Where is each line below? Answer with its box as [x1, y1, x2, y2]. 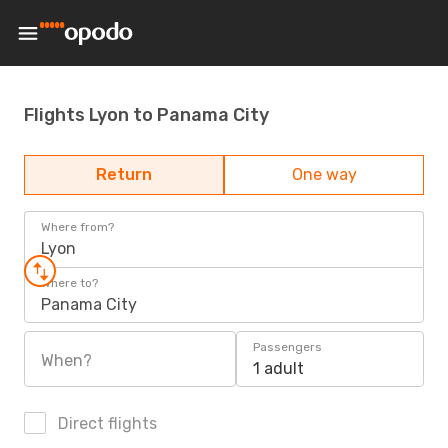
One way [291, 165, 357, 184]
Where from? [41, 220, 114, 234]
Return [96, 165, 152, 184]
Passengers [253, 340, 322, 354]
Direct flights [54, 414, 157, 433]
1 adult [253, 359, 304, 378]
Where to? [41, 276, 98, 290]
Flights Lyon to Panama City [24, 103, 269, 126]
